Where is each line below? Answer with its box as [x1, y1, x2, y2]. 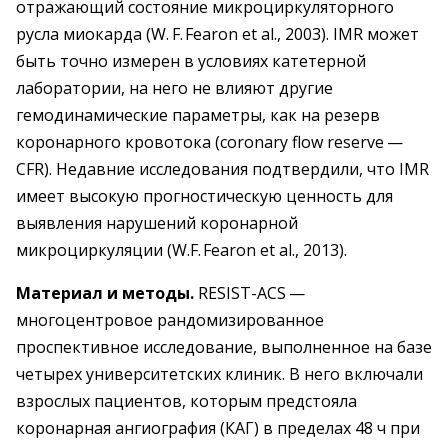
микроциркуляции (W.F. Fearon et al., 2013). [16, 239, 347, 261]
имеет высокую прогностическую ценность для [16, 185, 393, 207]
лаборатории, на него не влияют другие [16, 77, 333, 99]
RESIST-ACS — [194, 282, 308, 304]
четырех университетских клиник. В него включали [16, 363, 423, 385]
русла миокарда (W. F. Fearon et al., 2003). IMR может [16, 23, 419, 45]
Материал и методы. [16, 282, 194, 304]
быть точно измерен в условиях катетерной [16, 50, 366, 72]
